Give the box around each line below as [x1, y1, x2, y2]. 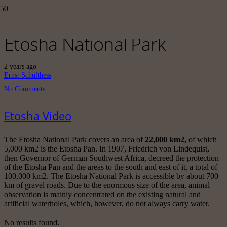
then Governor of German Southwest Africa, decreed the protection [4, 154, 219, 163]
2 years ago [4, 62, 36, 70]
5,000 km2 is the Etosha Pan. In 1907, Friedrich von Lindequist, [4, 144, 209, 154]
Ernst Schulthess [4, 71, 51, 79]
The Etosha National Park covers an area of [4, 135, 143, 144]
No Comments [4, 85, 45, 93]
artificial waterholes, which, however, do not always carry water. [4, 199, 210, 208]
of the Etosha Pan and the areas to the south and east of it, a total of [4, 163, 217, 172]
